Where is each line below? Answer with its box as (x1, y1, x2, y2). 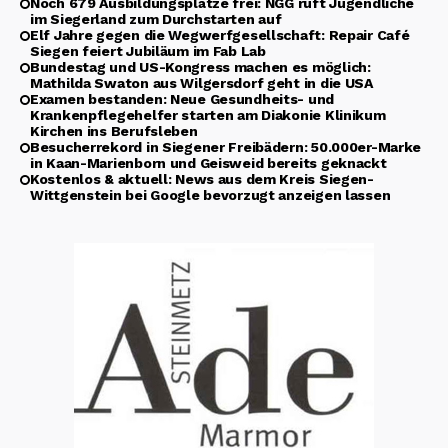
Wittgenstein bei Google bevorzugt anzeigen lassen (30, 186, 391, 203)
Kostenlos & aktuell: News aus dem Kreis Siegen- (30, 170, 374, 187)
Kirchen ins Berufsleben (30, 122, 198, 139)
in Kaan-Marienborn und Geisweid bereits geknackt (30, 154, 387, 171)
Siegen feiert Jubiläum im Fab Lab (30, 42, 266, 59)
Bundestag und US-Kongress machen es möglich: (30, 58, 371, 75)
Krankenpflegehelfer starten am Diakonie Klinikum (30, 106, 386, 123)
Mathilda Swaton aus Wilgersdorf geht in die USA (30, 74, 373, 91)
